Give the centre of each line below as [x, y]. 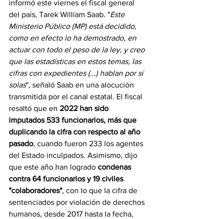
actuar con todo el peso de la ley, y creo [78, 49]
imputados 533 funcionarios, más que [74, 120]
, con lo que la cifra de [101, 190]
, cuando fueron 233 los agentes [89, 143]
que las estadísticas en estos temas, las [76, 61]
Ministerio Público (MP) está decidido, [74, 26]
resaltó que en [34, 108]
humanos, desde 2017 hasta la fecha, [72, 214]
